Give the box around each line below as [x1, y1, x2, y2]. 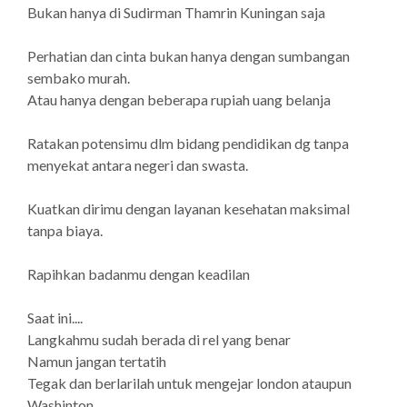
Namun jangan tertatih [27, 352, 166, 370]
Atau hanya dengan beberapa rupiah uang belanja [27, 91, 331, 108]
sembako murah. [27, 69, 130, 86]
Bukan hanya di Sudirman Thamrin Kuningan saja [27, 4, 325, 21]
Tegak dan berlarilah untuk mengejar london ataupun [27, 374, 352, 392]
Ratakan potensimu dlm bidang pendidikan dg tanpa [27, 134, 349, 152]
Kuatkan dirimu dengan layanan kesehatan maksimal [27, 200, 350, 217]
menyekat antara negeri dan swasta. [27, 156, 248, 174]
